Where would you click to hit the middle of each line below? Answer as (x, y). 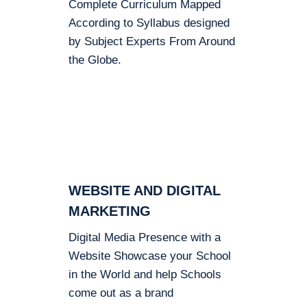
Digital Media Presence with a (145, 237)
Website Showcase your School (150, 256)
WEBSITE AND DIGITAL (145, 191)
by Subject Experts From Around (152, 41)
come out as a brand (121, 293)
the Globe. (95, 60)
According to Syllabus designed (149, 23)
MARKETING (110, 211)
